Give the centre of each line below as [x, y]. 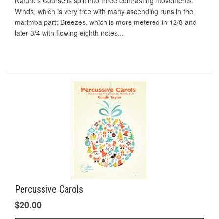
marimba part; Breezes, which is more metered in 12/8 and [106, 22]
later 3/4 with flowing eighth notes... [69, 33]
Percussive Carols [49, 189]
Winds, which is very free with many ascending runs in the [104, 11]
